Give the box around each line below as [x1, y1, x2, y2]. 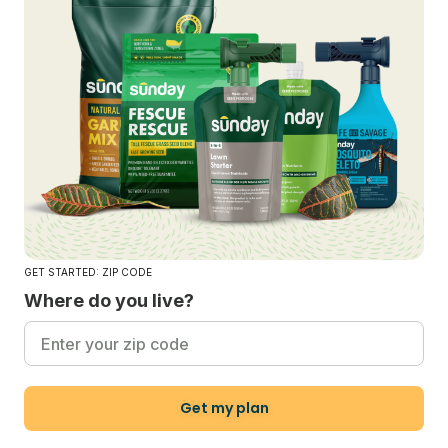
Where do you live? [24, 290, 194, 312]
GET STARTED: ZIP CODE [24, 266, 152, 279]
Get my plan [179, 398, 269, 419]
